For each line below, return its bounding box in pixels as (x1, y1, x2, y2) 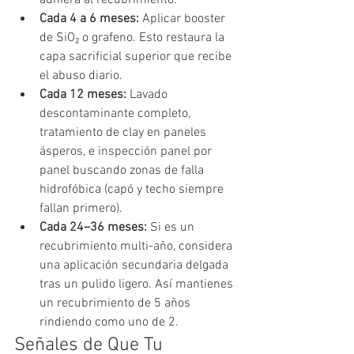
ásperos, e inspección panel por (40, 143, 215, 160)
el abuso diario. (40, 67, 122, 84)
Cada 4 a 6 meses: (40, 10, 142, 27)
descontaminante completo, (40, 105, 194, 122)
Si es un (150, 219, 198, 235)
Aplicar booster (142, 10, 228, 27)
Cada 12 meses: (40, 86, 130, 103)
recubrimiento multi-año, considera (40, 238, 235, 254)
